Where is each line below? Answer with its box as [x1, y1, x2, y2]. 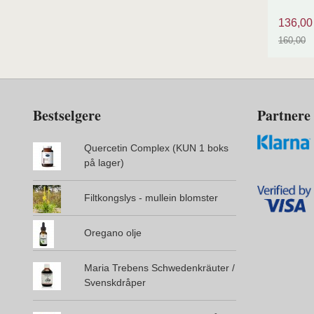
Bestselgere [33, 104, 101, 125]
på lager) [83, 156, 124, 168]
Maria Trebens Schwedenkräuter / [83, 261, 235, 273]
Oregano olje [83, 226, 142, 238]
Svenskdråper [83, 276, 146, 288]
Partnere [257, 104, 310, 125]
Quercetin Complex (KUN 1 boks [83, 142, 228, 153]
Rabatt [278, 48, 310, 60]
